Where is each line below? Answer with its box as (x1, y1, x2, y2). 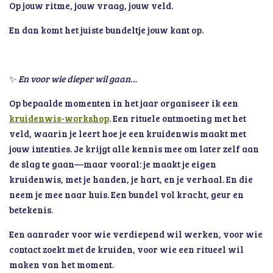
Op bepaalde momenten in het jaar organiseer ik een (9, 97, 238, 109)
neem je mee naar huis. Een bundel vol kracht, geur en (9, 188, 244, 200)
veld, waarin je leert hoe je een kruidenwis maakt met (9, 127, 246, 140)
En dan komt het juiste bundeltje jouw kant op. (9, 24, 204, 36)
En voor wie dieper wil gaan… (18, 73, 137, 85)
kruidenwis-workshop (9, 112, 109, 124)
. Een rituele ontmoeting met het (109, 112, 246, 124)
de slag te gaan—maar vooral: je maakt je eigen (9, 158, 216, 170)
